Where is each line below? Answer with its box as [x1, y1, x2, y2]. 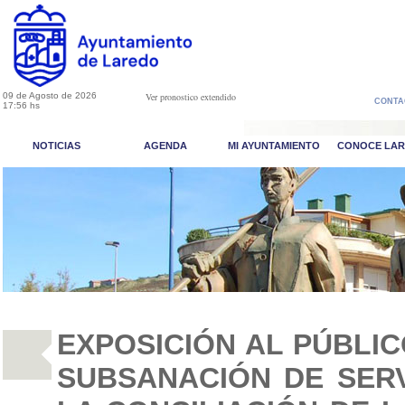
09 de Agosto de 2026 [2, 90, 97, 100]
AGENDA [143, 140, 187, 151]
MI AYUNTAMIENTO [227, 140, 320, 151]
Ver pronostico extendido [146, 90, 236, 103]
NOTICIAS [33, 140, 80, 151]
